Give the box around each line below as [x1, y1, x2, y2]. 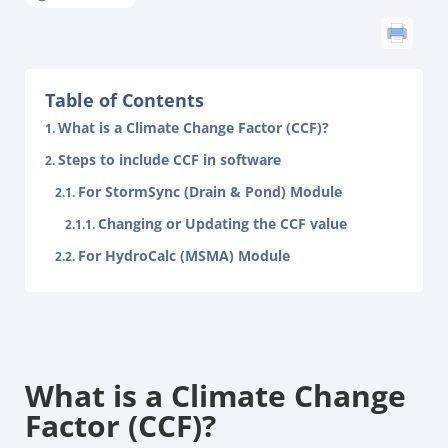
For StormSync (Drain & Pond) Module [78, 182, 342, 201]
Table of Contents [45, 88, 204, 112]
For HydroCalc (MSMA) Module [78, 246, 290, 265]
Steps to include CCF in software [58, 150, 281, 169]
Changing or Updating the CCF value [98, 214, 347, 233]
